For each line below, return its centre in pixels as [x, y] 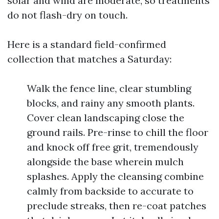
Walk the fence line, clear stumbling [109, 88]
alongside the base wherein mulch [105, 162]
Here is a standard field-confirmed [87, 44]
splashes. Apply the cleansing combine [115, 176]
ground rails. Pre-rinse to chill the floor [118, 132]
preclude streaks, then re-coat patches [117, 206]
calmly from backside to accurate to [110, 191]
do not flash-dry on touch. [67, 15]
